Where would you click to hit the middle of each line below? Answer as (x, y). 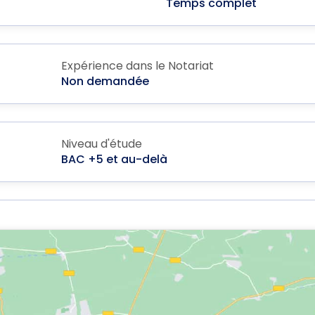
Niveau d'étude (101, 144)
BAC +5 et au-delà (114, 160)
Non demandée (105, 82)
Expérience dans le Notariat (137, 66)
